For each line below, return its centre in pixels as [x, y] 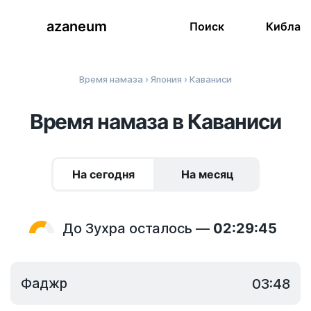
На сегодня [103, 174]
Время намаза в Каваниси [155, 121]
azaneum [77, 27]
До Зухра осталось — [137, 228]
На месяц [208, 174]
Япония [166, 79]
